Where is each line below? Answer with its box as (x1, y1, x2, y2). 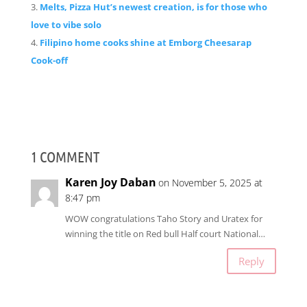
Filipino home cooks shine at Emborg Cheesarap (39, 36, 251, 49)
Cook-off (30, 54, 68, 66)
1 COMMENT (30, 147, 99, 165)
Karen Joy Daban (64, 175, 156, 190)
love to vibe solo (30, 19, 101, 31)
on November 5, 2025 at (158, 176, 262, 189)
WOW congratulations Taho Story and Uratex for (64, 212, 262, 225)
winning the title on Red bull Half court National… (64, 228, 265, 240)
